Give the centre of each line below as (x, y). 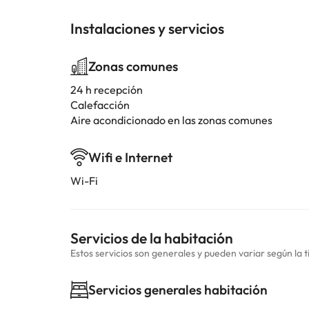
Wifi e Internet (130, 157)
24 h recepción (107, 90)
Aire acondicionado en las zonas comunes (171, 120)
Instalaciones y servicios (147, 28)
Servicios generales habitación (178, 290)
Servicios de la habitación (152, 238)
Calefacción (100, 105)
